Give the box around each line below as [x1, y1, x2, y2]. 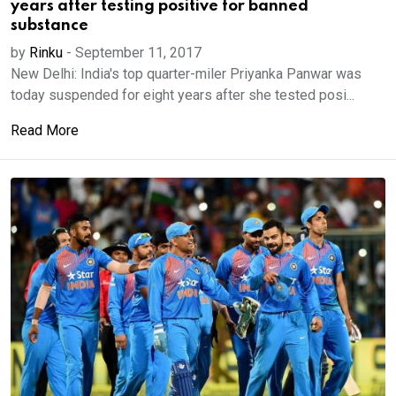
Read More [11, 122, 79, 139]
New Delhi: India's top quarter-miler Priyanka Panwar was [11, 65, 362, 82]
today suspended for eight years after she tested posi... [11, 87, 354, 103]
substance [11, 18, 88, 34]
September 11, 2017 [75, 44, 202, 61]
